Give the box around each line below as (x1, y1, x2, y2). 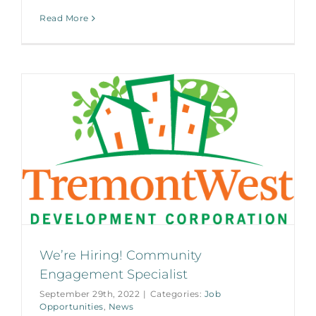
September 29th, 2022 (39, 288, 140, 300)
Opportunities (39, 301, 104, 312)
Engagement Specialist (39, 267, 188, 283)
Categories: (150, 288, 205, 300)
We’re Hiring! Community (39, 248, 202, 264)
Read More (39, 13, 89, 23)
